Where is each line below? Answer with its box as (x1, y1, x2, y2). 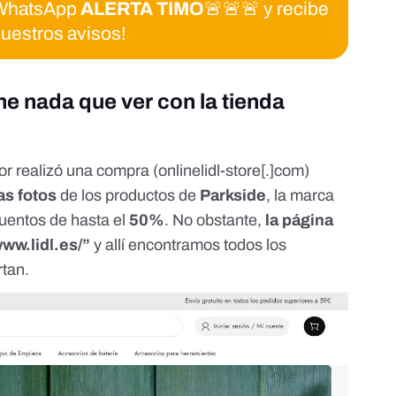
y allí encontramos (90, 236, 225, 255)
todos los (224, 236, 287, 255)
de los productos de (60, 187, 201, 205)
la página (265, 211, 334, 230)
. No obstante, (164, 211, 266, 230)
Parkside (200, 187, 267, 205)
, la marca (266, 187, 335, 205)
